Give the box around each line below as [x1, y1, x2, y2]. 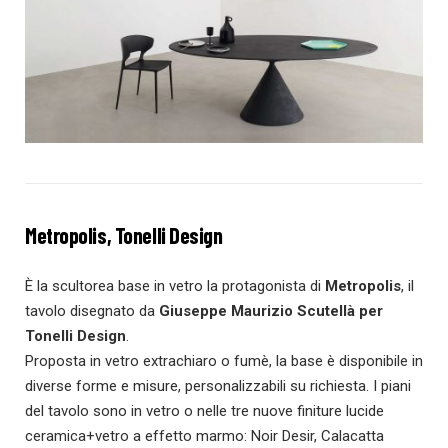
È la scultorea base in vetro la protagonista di [25, 276, 325, 295]
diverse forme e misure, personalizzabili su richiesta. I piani [25, 376, 411, 395]
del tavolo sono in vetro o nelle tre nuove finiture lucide [25, 401, 384, 420]
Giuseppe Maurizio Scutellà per [159, 301, 383, 320]
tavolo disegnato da [25, 301, 159, 320]
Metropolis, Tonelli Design [25, 221, 223, 248]
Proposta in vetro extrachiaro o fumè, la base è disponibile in [25, 351, 423, 370]
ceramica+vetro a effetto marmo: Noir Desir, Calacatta [25, 426, 384, 445]
